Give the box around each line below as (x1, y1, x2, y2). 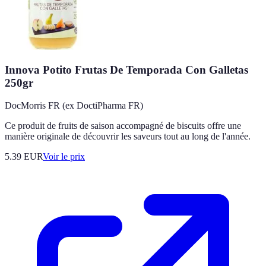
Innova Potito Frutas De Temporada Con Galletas (5, 63, 248, 76)
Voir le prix (43, 151, 85, 162)
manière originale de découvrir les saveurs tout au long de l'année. (5, 131, 251, 142)
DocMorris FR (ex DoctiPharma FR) (5, 100, 143, 111)
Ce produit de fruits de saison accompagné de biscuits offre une (5, 121, 241, 131)
